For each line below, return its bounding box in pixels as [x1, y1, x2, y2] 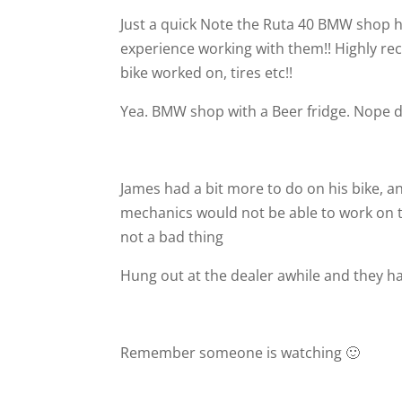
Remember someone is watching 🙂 [120, 343, 361, 363]
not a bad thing [120, 227, 224, 247]
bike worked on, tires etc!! [120, 63, 297, 83]
